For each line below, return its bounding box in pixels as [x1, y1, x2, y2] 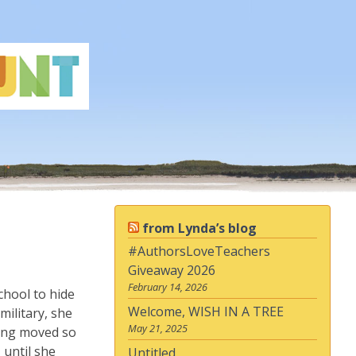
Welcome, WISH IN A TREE [128, 302, 284, 320]
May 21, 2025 [128, 320, 188, 335]
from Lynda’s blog [142, 219, 257, 237]
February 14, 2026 [128, 279, 207, 294]
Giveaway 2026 [128, 261, 215, 279]
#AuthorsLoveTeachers [128, 242, 270, 260]
